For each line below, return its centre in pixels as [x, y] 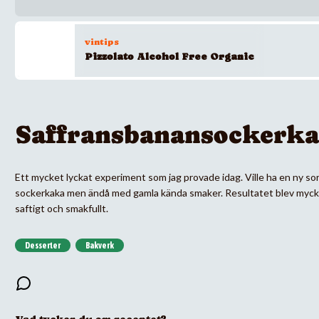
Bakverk [100, 245]
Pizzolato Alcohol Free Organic [169, 57]
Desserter [43, 245]
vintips [102, 42]
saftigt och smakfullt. [62, 208]
